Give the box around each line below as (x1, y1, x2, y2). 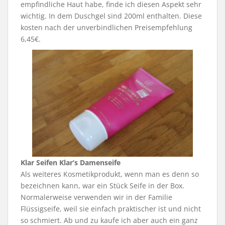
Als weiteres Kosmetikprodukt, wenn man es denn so (21, 169, 199, 179)
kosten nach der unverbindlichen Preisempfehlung (21, 23, 192, 33)
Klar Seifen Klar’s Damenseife (21, 158, 121, 168)
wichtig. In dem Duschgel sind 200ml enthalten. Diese (21, 11, 202, 21)
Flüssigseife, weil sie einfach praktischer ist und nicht (21, 204, 201, 214)
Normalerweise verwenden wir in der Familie (21, 192, 172, 202)
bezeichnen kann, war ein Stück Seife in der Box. (21, 181, 184, 191)
